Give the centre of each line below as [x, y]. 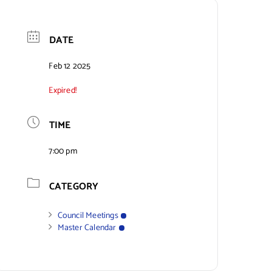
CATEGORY [74, 186]
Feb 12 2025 [70, 66]
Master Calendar [87, 228]
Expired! [63, 90]
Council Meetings [88, 216]
